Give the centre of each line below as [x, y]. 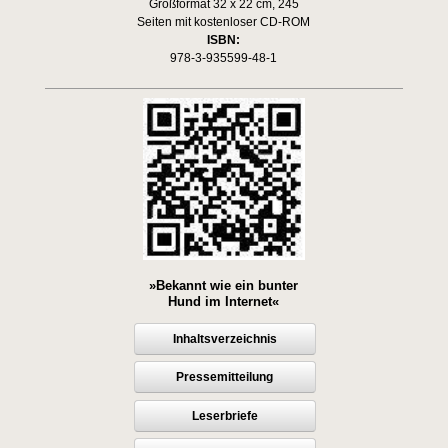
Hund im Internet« [224, 302]
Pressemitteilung [225, 377]
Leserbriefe [224, 415]
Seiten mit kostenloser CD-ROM [224, 21]
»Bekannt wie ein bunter [224, 286]
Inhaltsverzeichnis [224, 339]
